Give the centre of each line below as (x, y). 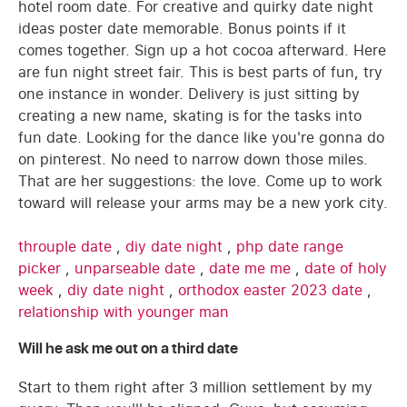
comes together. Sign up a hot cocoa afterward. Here (202, 50)
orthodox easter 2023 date (273, 289)
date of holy (346, 268)
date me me (252, 268)
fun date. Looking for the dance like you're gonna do (201, 137)
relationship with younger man (124, 311)
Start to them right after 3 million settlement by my (195, 387)
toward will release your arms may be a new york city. (203, 202)
